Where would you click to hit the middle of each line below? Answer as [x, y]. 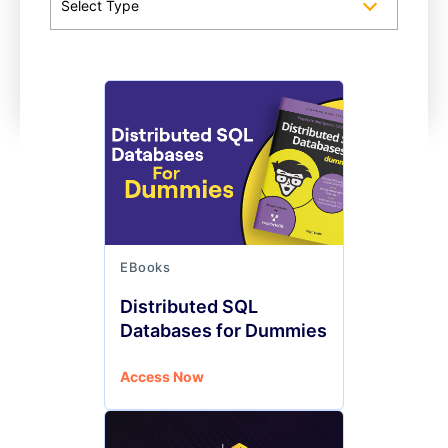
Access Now [162, 376]
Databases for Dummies [223, 330]
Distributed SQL [189, 306]
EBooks [145, 267]
